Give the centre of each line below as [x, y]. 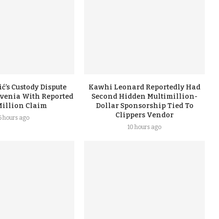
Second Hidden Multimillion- [145, 97]
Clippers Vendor [145, 115]
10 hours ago [145, 127]
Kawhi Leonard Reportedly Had [145, 88]
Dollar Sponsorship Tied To [144, 106]
